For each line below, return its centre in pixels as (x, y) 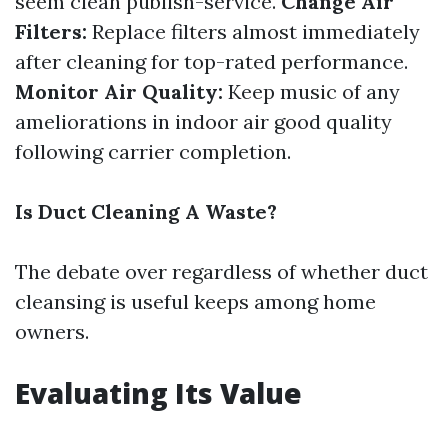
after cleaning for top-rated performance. (211, 61)
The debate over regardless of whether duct (221, 271)
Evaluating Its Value (158, 393)
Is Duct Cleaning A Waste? (146, 211)
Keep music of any (311, 91)
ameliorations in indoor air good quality (203, 121)
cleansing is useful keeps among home (195, 301)
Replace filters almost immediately (253, 31)
